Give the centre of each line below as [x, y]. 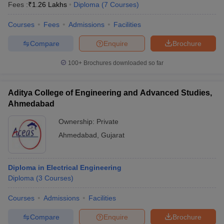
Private [107, 121]
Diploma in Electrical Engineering [65, 167]
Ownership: [77, 121]
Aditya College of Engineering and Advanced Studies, [110, 93]
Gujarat [113, 135]
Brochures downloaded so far [123, 63]
